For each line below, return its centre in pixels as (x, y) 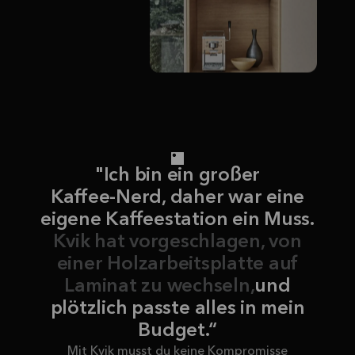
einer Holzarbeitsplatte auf (177, 265)
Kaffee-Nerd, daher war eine (177, 198)
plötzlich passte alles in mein (177, 309)
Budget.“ (177, 331)
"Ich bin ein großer (177, 176)
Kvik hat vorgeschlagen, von (177, 242)
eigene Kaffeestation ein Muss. (177, 220)
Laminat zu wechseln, (160, 287)
